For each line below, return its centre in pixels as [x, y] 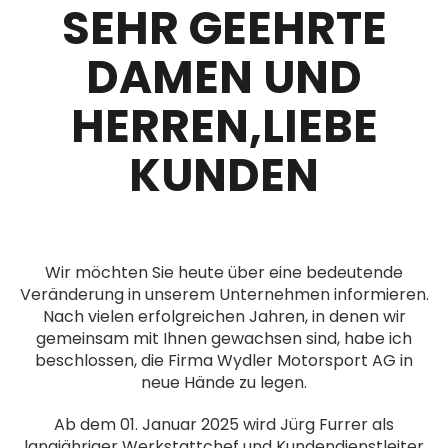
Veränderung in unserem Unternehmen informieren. [224, 294]
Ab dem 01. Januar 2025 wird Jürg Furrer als [224, 424]
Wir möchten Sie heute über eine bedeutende [224, 272]
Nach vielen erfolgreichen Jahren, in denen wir [224, 316]
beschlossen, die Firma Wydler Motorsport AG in [224, 360]
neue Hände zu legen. [224, 382]
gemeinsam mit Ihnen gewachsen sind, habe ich [224, 338]
